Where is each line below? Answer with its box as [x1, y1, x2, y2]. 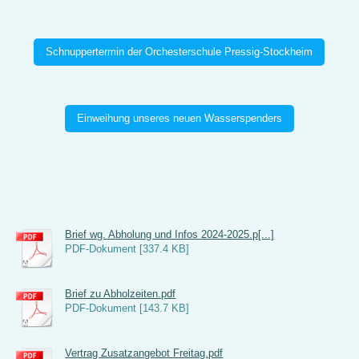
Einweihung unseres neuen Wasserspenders [76, 112, 282, 125]
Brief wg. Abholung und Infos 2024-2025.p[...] [65, 228, 275, 241]
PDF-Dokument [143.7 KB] [65, 302, 190, 315]
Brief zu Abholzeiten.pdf [65, 288, 176, 301]
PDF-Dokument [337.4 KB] [65, 243, 190, 256]
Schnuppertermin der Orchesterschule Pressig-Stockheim [46, 46, 313, 58]
